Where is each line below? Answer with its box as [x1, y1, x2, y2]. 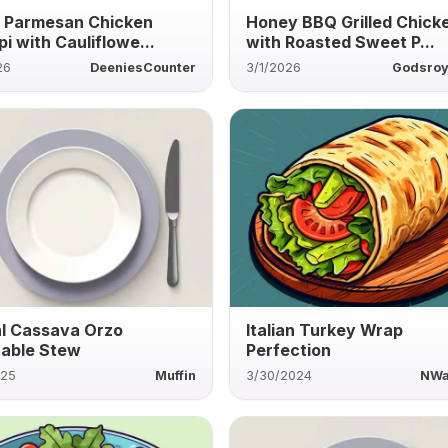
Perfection [246, 339, 332, 360]
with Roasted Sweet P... [246, 31, 436, 52]
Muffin [155, 367, 197, 383]
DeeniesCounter [90, 59, 197, 75]
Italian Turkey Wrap [246, 319, 404, 340]
